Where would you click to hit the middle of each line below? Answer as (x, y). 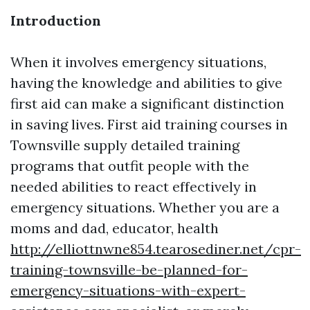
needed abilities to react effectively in (134, 186)
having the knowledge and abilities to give (146, 83)
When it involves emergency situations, (138, 62)
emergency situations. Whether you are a (145, 207)
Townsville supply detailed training (125, 145)
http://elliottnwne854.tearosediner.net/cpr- (156, 249)
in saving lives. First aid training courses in (149, 124)
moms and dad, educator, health (115, 228)
